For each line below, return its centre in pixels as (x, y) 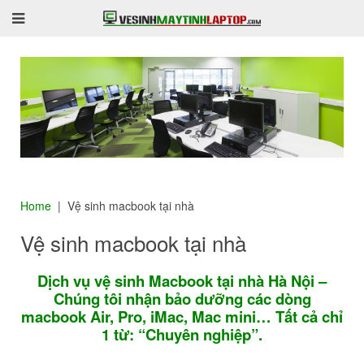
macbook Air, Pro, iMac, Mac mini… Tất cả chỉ (182, 316)
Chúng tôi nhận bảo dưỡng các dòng (182, 298)
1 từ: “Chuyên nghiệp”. (182, 334)
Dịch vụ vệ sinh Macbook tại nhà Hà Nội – (182, 280)
